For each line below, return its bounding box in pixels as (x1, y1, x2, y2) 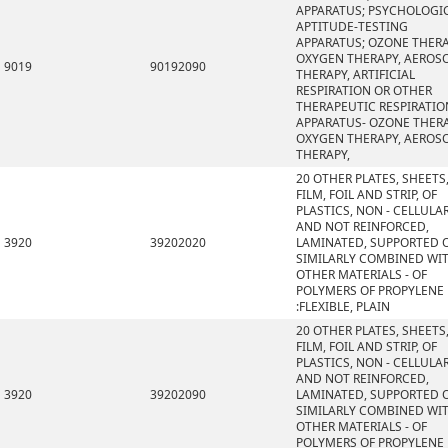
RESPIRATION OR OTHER (296, 82, 432, 99)
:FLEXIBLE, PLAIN (296, 298, 390, 315)
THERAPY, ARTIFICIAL (296, 66, 415, 83)
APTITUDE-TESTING (296, 18, 408, 35)
